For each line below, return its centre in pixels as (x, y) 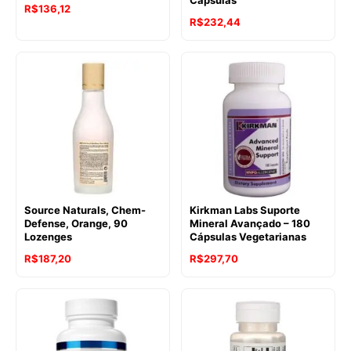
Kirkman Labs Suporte (245, 210)
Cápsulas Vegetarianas (248, 237)
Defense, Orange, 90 (76, 224)
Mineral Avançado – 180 (250, 224)
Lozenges (48, 237)
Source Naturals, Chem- (85, 210)
